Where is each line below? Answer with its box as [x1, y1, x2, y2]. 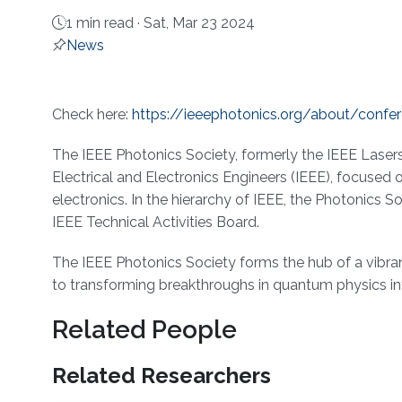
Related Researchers [51, 363, 271, 389]
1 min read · [66, 14, 144, 32]
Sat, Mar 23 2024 [143, 14, 255, 32]
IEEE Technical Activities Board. [51, 214, 259, 232]
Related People [51, 315, 237, 345]
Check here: [51, 106, 132, 124]
